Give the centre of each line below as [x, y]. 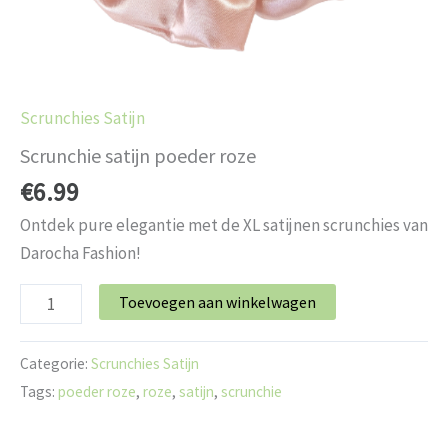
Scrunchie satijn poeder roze [138, 155]
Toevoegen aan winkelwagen [217, 302]
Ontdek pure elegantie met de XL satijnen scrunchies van [224, 225]
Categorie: [55, 363]
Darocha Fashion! [80, 253]
